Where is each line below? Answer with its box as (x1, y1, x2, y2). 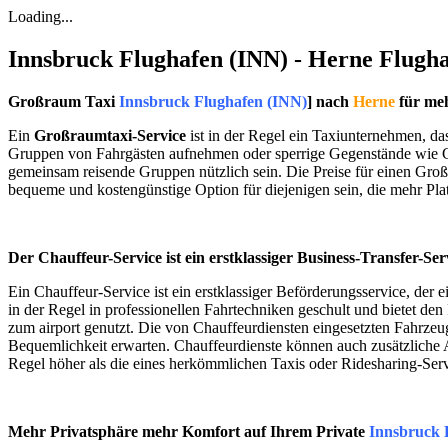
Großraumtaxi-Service (34, 127, 186, 145)
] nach (307, 93, 353, 111)
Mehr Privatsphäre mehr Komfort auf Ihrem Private (8, 423, 369, 441)
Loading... (8, 8, 73, 26)
